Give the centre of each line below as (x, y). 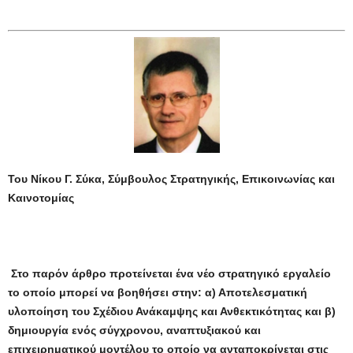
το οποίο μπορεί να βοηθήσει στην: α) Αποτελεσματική (158, 293)
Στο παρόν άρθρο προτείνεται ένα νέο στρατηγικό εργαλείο (171, 274)
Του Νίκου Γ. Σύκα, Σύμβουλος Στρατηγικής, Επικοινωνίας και (171, 179)
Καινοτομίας (41, 198)
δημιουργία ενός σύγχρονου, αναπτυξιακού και (134, 331)
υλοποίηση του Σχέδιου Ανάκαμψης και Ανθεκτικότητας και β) (172, 312)
